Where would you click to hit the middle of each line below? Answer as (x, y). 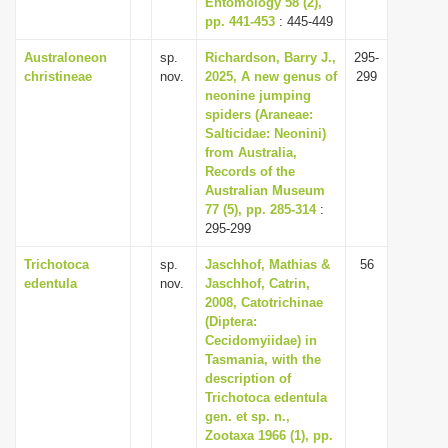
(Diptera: (231, 321)
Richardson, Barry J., (270, 57)
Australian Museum (265, 190)
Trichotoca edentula (266, 397)
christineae (58, 76)
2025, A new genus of (271, 76)
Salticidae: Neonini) (265, 133)
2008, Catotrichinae (264, 302)
